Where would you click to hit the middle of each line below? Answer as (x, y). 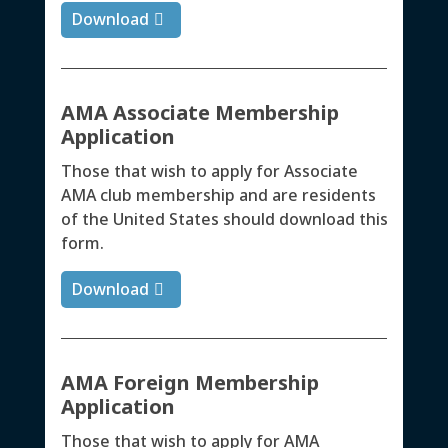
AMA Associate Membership (199, 113)
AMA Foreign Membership (189, 382)
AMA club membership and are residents (218, 195)
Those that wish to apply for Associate (209, 171)
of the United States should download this (224, 219)
